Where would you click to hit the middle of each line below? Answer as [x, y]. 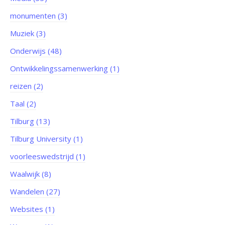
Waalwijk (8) [31, 174]
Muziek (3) [28, 33]
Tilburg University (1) [46, 139]
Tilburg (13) [30, 121]
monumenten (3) [39, 16]
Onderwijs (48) [36, 51]
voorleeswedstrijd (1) [48, 156]
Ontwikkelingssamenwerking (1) [65, 69]
